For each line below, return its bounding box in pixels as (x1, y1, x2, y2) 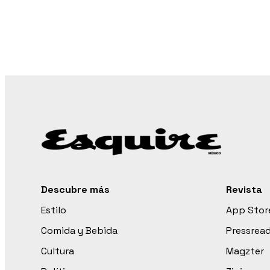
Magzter (226, 245, 264, 257)
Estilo (41, 204, 66, 216)
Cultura (41, 245, 74, 257)
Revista (226, 183, 262, 196)
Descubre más (41, 183, 110, 196)
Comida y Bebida (41, 224, 118, 237)
